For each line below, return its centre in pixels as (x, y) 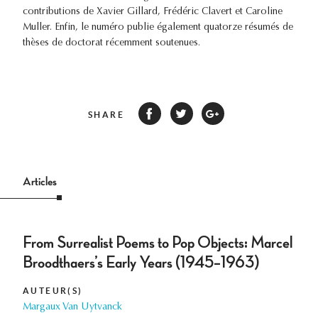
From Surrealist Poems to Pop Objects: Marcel (158, 242)
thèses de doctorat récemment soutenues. (111, 44)
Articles (40, 181)
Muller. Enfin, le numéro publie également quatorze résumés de (158, 28)
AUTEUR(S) (53, 290)
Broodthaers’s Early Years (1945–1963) (141, 262)
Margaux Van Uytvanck (72, 307)
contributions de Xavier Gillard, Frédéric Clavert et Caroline (153, 12)
